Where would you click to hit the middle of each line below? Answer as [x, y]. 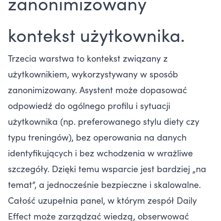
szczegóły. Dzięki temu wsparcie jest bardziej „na [107, 169]
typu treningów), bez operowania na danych [97, 137]
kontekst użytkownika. [96, 35]
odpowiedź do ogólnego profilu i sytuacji [89, 106]
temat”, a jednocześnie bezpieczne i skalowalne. [104, 184]
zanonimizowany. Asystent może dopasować [97, 90]
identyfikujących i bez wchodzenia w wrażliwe [100, 153]
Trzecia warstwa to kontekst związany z [88, 58]
